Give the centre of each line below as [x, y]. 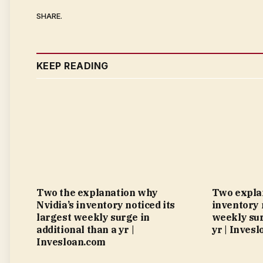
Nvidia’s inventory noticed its [106, 205]
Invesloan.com [71, 242]
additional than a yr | [85, 230]
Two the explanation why [97, 193]
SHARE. [49, 16]
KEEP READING [73, 65]
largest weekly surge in [93, 218]
